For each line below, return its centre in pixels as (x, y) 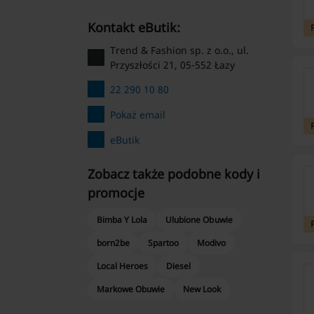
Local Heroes (122, 266)
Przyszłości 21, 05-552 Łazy (172, 65)
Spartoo (164, 243)
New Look (202, 289)
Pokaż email (137, 114)
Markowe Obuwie (131, 289)
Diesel (179, 266)
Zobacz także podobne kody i (173, 174)
